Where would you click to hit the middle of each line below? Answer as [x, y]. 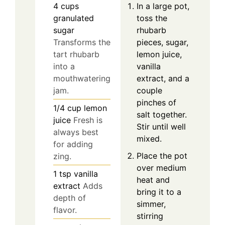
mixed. [149, 138]
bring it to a [159, 192]
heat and [153, 180]
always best [76, 132]
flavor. [65, 210]
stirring [150, 216]
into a [64, 67]
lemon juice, [159, 54]
